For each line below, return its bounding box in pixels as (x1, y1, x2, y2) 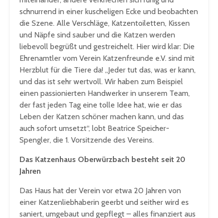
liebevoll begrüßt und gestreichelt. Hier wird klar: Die (19, 42, 195, 52)
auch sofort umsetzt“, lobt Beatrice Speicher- (19, 124, 169, 133)
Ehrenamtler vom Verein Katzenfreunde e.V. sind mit (19, 54, 195, 63)
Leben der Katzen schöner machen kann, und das (19, 112, 184, 122)
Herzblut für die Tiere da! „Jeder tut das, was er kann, (19, 65, 196, 75)
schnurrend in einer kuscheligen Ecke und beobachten (19, 7, 198, 17)
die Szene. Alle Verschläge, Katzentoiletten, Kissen (19, 18, 190, 28)
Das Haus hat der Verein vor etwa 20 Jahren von (19, 186, 181, 196)
